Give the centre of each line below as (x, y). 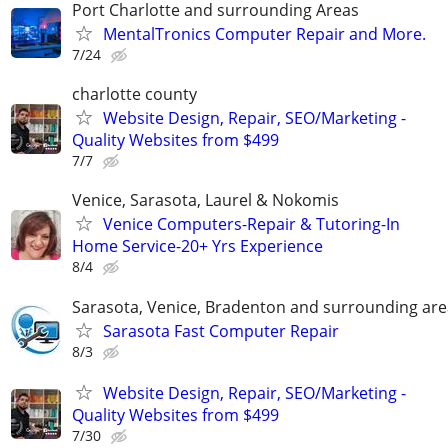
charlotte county (134, 94)
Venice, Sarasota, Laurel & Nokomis (205, 200)
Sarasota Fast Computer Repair (221, 330)
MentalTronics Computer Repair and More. (264, 33)
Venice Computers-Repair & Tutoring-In (251, 224)
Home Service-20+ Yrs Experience (197, 246)
